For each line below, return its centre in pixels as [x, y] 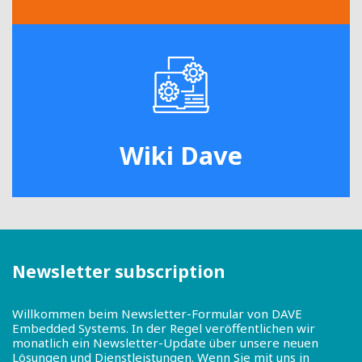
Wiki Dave [181, 156]
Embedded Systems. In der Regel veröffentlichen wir [164, 328]
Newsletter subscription [119, 272]
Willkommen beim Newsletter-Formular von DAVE [157, 314]
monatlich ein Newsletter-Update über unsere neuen [165, 343]
